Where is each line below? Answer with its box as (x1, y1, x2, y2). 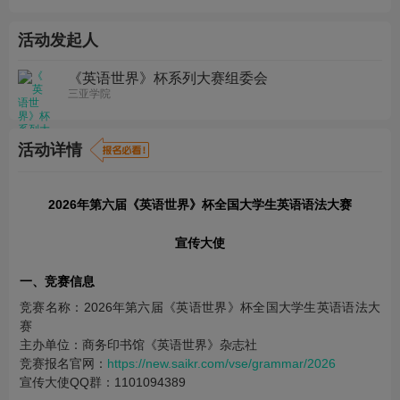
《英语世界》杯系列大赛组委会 (68, 71, 268, 86)
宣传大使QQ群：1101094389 (20, 375, 186, 389)
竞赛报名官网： (20, 356, 107, 371)
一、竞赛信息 (20, 274, 95, 288)
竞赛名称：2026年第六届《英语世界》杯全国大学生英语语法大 (20, 300, 380, 314)
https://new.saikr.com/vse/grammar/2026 (107, 356, 336, 371)
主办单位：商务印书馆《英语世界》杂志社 (20, 337, 257, 352)
